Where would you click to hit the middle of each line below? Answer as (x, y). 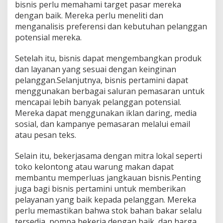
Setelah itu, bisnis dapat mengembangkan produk (108, 58)
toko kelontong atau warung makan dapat (94, 167)
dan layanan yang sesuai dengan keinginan (96, 69)
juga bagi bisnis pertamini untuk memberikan (100, 188)
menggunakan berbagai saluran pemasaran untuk (110, 91)
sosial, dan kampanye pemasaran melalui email (103, 124)
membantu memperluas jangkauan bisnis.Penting (108, 177)
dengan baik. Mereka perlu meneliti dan (89, 15)
